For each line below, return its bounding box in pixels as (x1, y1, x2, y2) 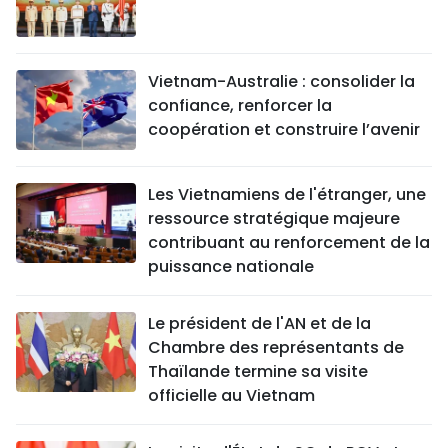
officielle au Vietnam (148, 384, 315, 408)
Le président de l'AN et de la (148, 312, 371, 336)
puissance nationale (148, 255, 314, 279)
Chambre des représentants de (148, 336, 404, 360)
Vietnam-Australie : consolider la (148, 70, 415, 94)
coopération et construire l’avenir (148, 118, 420, 142)
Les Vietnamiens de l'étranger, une (148, 183, 426, 207)
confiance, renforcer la (148, 94, 332, 118)
